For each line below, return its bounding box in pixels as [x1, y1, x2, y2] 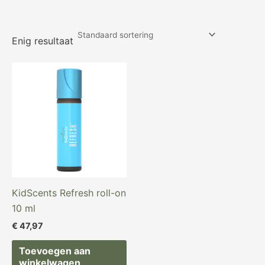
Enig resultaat [12, 34, 73, 47]
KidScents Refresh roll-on [12, 187, 126, 199]
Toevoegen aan [19, 245, 91, 257]
